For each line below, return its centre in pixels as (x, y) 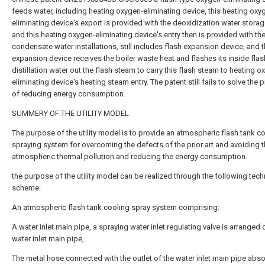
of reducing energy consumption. (69, 94)
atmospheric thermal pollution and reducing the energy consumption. (130, 156)
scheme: (26, 188)
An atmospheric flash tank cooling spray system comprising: (116, 207)
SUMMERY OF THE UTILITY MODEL (70, 113)
